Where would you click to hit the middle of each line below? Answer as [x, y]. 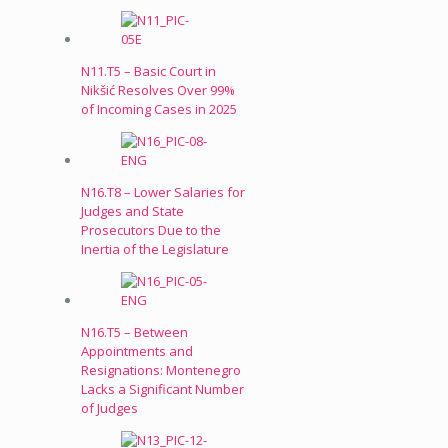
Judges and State [132, 210]
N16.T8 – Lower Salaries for [163, 191]
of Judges [109, 407]
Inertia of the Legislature [155, 248]
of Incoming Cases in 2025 [159, 108]
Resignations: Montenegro [161, 369]
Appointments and [137, 350]
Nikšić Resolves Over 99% [158, 89]
